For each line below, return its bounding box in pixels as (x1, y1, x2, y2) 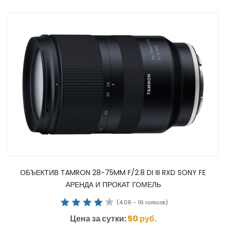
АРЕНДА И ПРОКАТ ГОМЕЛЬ (65, 180, 161, 190)
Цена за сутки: (70, 212, 128, 224)
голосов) (144, 198, 168, 206)
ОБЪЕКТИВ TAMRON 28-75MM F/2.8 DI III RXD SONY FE (20, 167, 206, 178)
